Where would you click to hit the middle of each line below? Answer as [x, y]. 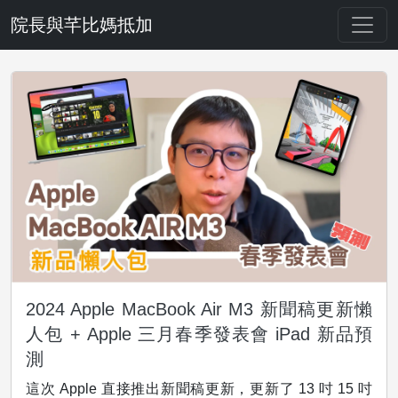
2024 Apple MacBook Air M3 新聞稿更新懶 [199, 310]
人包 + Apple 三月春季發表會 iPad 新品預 [199, 334]
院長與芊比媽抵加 [82, 25]
